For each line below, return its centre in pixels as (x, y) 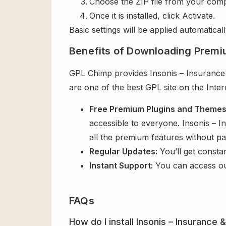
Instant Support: (121, 165)
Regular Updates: (123, 151)
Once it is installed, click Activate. (152, 15)
